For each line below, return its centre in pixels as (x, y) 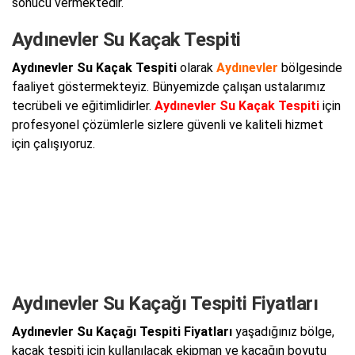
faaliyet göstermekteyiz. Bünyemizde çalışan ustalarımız (169, 86)
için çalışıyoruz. (53, 143)
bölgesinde (310, 67)
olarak (197, 67)
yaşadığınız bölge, (283, 331)
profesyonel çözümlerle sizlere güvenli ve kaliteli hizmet (168, 124)
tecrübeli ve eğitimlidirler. (83, 105)
